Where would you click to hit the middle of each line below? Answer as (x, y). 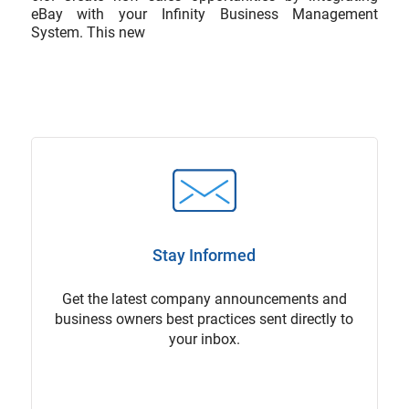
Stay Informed (204, 255)
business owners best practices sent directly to (204, 319)
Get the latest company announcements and (204, 299)
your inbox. (204, 339)
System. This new (88, 33)
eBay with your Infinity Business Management (204, 15)
